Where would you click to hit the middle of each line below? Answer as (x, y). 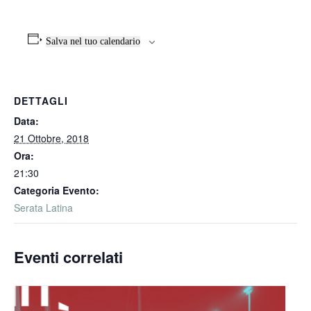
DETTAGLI (41, 101)
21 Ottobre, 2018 (51, 138)
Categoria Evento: (57, 190)
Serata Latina (43, 208)
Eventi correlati (68, 257)
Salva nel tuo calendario (93, 41)
